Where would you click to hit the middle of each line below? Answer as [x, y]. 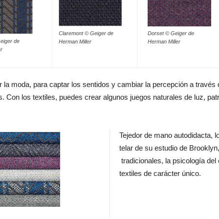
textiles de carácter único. [160, 174]
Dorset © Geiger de [171, 33]
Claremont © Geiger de [86, 33]
